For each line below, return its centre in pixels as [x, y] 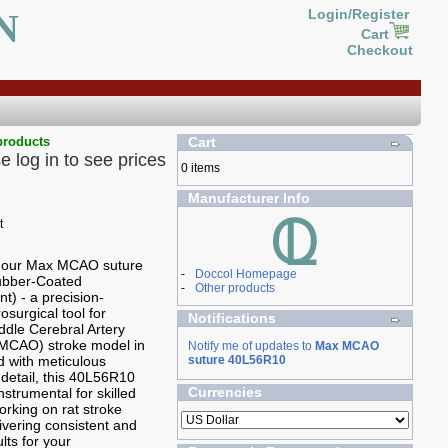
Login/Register [360, 14]
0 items [200, 168]
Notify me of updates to [251, 346]
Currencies [224, 392]
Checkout [379, 50]
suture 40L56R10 [236, 360]
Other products [234, 288]
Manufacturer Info [248, 198]
